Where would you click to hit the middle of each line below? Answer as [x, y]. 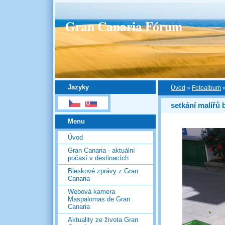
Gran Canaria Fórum [124, 26]
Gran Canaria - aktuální [101, 150]
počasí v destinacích [98, 158]
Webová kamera [91, 191]
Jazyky [78, 87]
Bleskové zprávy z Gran [103, 171]
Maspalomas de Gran [99, 199]
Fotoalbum [206, 88]
